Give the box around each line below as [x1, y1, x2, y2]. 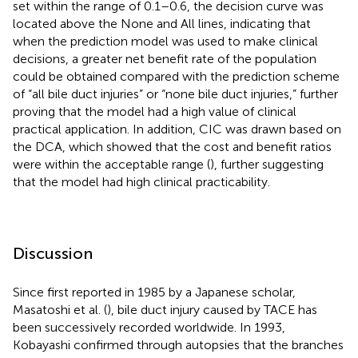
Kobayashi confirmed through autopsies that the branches [13, 336, 344, 352]
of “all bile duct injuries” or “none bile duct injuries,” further [13, 86, 338, 101]
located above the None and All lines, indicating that [13, 15, 311, 31]
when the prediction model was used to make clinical [13, 33, 318, 49]
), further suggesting [210, 156, 324, 172]
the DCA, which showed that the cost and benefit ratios [13, 138, 332, 154]
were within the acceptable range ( [13, 156, 210, 172]
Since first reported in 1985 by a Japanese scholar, [13, 284, 296, 300]
